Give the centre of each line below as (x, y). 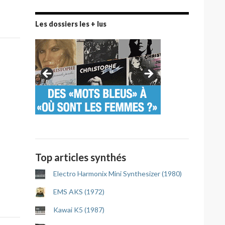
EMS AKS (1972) (79, 192)
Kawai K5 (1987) (79, 210)
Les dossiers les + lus (71, 24)
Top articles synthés (81, 157)
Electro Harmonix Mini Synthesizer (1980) (118, 174)
